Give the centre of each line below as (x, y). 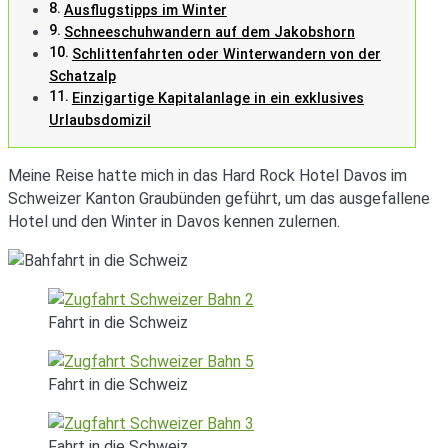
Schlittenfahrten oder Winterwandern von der (226, 54)
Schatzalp (82, 76)
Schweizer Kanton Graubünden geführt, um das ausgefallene (219, 198)
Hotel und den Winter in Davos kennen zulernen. (174, 221)
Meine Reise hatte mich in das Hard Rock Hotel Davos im (207, 175)
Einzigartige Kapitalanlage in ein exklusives (217, 98)
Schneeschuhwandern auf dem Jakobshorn (209, 32)
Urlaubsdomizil (100, 120)
